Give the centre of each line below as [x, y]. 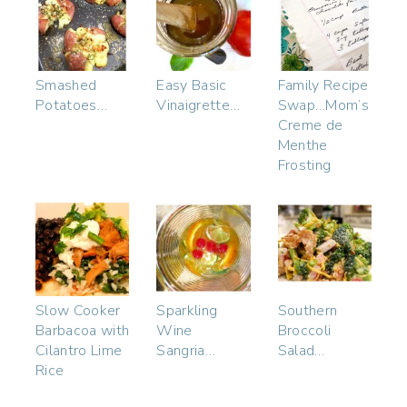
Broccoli [304, 331]
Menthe [303, 146]
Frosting [304, 166]
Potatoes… [71, 106]
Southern [308, 311]
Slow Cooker [78, 311]
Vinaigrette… [199, 106]
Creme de [310, 126]
